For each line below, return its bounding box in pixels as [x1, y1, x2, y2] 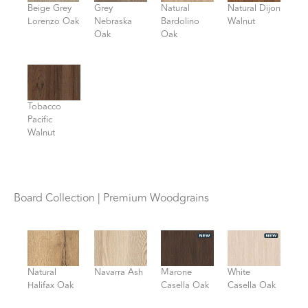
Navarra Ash [94, 265, 143, 279]
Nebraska [94, 14, 132, 28]
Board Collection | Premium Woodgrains [14, 190, 209, 207]
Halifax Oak [27, 278, 74, 292]
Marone [161, 265, 192, 279]
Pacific [27, 112, 52, 126]
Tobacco [27, 99, 61, 113]
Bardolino [161, 14, 199, 28]
